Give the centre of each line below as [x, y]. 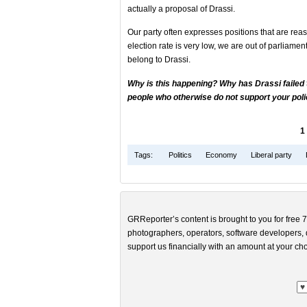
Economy [221, 155]
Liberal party [271, 155]
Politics [180, 155]
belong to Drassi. [159, 60]
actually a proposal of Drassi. [181, 9]
